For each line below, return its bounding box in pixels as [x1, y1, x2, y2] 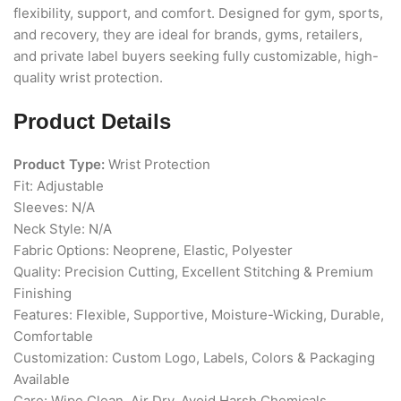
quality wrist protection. [13, 69, 163, 87]
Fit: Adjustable [13, 177, 104, 195]
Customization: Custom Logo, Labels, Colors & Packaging [13, 349, 375, 367]
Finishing [13, 285, 72, 303]
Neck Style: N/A [13, 220, 112, 238]
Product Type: [13, 156, 105, 174]
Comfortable [13, 328, 93, 346]
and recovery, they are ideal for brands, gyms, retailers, [13, 26, 363, 44]
